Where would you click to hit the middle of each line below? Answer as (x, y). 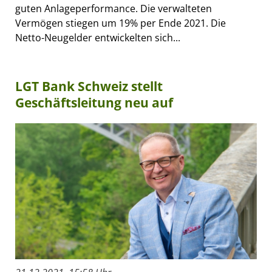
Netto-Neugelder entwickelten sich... (98, 38)
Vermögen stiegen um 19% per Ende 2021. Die (121, 23)
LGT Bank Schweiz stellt (89, 87)
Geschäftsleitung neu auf (94, 103)
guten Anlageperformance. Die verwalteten (114, 9)
